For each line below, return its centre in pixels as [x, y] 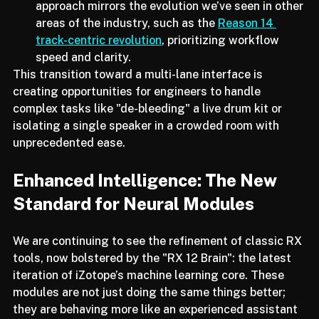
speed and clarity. [83, 72]
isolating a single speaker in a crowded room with [147, 140]
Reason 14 [247, 38]
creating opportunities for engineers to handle [138, 106]
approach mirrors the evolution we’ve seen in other [171, 21]
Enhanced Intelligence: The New [147, 195]
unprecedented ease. [69, 157]
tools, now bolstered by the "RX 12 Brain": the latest [153, 273]
